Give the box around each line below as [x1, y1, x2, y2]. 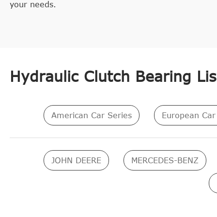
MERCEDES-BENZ [131, 156, 199, 165]
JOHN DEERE [51, 156, 101, 165]
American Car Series [51, 111, 132, 120]
